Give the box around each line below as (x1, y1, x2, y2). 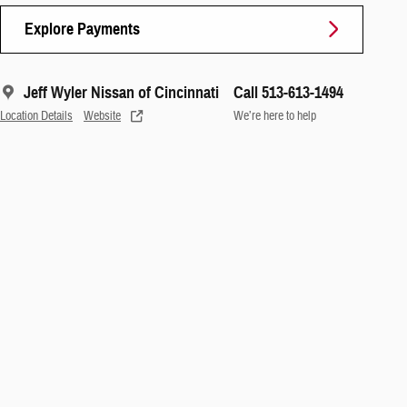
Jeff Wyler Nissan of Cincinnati (24, 82, 219, 103)
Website (84, 107, 121, 124)
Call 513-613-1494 (233, 82, 343, 103)
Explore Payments (25, 18, 140, 39)
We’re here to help (233, 107, 316, 124)
